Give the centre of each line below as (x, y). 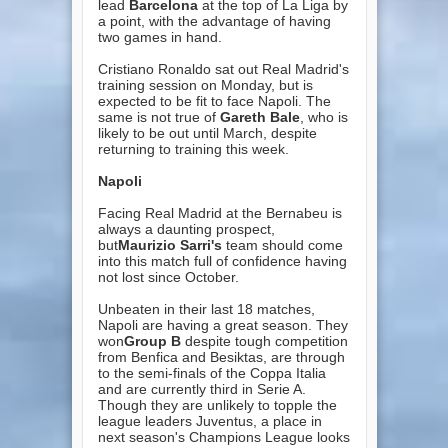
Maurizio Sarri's (169, 244)
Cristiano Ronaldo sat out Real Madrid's (223, 68)
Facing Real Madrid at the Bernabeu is (219, 212)
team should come (282, 244)
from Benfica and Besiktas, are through (221, 356)
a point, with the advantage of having (214, 20)
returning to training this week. (193, 148)
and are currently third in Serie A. (201, 388)
